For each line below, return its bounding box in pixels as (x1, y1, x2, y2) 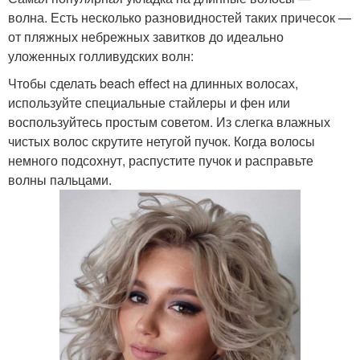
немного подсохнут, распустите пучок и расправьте (8, 151, 313, 170)
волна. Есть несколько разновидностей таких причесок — (8, 8, 351, 27)
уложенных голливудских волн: (8, 47, 194, 66)
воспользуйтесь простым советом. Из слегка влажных (8, 112, 330, 132)
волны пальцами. (8, 170, 112, 190)
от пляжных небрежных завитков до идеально (8, 27, 284, 47)
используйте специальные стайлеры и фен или (8, 93, 290, 112)
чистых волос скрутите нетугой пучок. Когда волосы (8, 132, 315, 151)
